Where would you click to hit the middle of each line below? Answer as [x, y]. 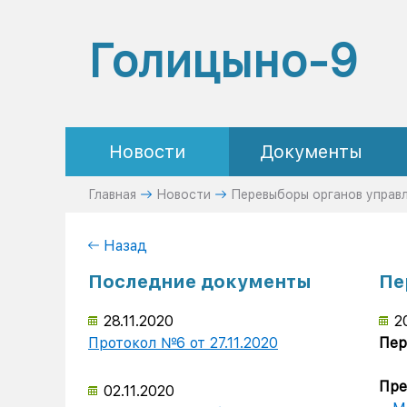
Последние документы [200, 282]
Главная [112, 194]
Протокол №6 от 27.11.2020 [183, 343]
